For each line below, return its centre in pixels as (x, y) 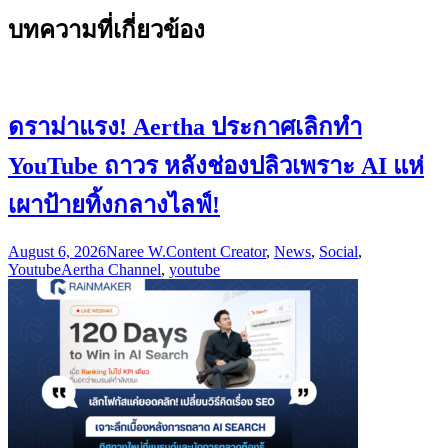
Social (338, 252)
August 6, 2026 (57, 252)
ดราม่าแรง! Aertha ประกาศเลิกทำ (185, 126)
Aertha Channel (111, 270)
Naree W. (136, 252)
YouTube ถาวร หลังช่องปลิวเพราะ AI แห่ (216, 165)
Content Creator (216, 252)
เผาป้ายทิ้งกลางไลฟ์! (114, 204)
